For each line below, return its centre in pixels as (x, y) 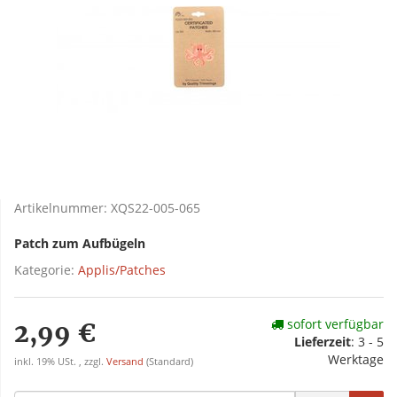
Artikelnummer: (62, 208)
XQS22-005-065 (156, 208)
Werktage (356, 360)
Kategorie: (46, 270)
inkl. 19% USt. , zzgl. (60, 362)
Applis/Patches (122, 270)
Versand (126, 362)
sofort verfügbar (334, 324)
